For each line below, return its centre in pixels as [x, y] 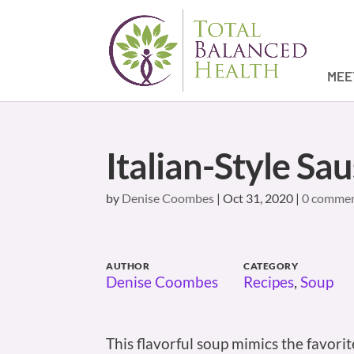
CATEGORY [271, 266]
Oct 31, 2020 [258, 198]
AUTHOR [128, 266]
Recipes [269, 282]
